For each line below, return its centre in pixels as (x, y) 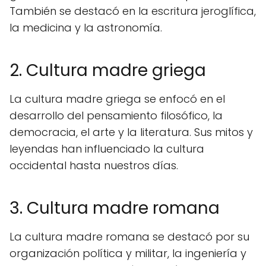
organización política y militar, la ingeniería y (128, 253)
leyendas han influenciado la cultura (107, 149)
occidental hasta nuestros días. (94, 165)
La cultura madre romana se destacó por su (129, 237)
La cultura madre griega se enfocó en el (117, 99)
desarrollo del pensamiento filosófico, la (116, 115)
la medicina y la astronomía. (86, 28)
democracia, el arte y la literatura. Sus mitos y (131, 132)
